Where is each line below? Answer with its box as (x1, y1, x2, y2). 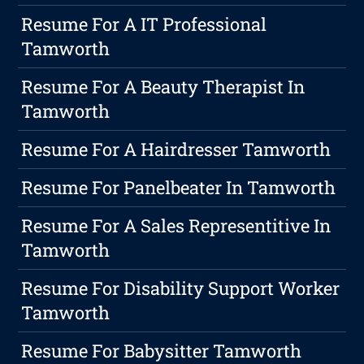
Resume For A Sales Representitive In (21, 214, 331, 238)
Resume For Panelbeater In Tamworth (21, 175, 336, 200)
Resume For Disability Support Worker (21, 276, 340, 301)
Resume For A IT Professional (21, 12, 267, 37)
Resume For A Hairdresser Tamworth (21, 137, 331, 162)
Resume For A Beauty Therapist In (21, 75, 305, 99)
